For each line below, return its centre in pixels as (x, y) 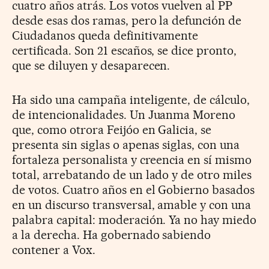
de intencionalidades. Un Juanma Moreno (124, 114)
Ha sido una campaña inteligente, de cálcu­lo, (131, 99)
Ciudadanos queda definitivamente (105, 35)
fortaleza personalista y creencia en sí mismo (132, 159)
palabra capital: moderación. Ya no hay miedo (134, 219)
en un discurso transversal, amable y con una (132, 204)
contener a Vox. (54, 249)
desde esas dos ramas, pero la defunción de (127, 20)
